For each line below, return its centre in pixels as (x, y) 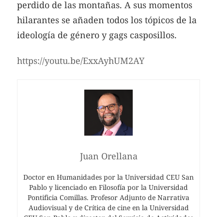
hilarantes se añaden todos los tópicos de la (107, 20)
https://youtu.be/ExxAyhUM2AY (81, 61)
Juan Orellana (108, 156)
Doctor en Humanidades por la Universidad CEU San (108, 177)
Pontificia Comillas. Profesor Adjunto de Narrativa (108, 198)
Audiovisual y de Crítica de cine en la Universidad (108, 208)
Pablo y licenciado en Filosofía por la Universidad (108, 187)
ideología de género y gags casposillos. (97, 35)
